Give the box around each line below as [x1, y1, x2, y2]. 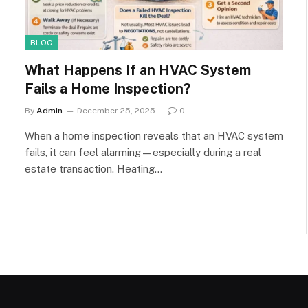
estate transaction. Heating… [25, 162, 162, 175]
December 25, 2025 [77, 105, 155, 115]
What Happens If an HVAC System [25, 61, 251, 78]
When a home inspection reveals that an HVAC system [25, 129, 283, 142]
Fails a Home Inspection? [25, 80, 190, 97]
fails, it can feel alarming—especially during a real [25, 146, 261, 158]
